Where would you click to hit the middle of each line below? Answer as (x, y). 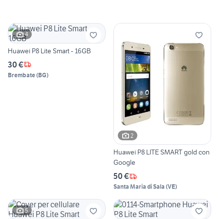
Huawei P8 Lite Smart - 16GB (49, 51)
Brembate (22, 75)
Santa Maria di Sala (139, 187)
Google (124, 163)
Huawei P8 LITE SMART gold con (162, 152)
